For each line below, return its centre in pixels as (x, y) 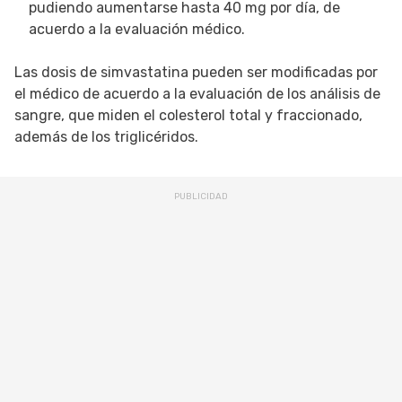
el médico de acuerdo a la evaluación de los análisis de (197, 94)
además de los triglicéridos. (106, 137)
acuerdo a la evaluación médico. (137, 30)
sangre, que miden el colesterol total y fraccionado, (188, 116)
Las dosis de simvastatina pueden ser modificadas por (196, 73)
